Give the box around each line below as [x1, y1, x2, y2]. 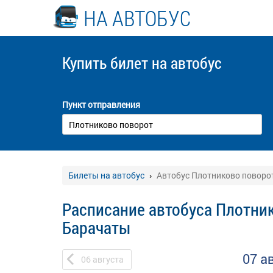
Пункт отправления [62, 99, 140, 110]
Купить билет [62, 52, 152, 73]
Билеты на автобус [68, 169, 144, 181]
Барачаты [62, 216, 130, 239]
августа [93, 253, 124, 265]
